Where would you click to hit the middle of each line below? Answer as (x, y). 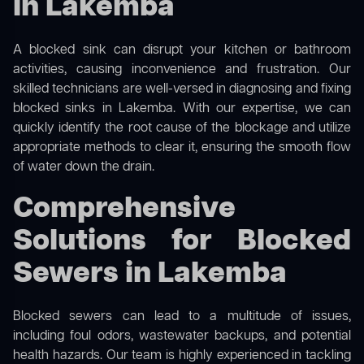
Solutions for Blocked (182, 242)
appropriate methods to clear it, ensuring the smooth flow (182, 148)
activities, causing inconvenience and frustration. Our (182, 70)
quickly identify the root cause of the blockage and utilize (182, 129)
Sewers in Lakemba (150, 275)
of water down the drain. (84, 168)
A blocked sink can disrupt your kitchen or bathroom (182, 51)
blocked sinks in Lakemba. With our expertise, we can (182, 109)
